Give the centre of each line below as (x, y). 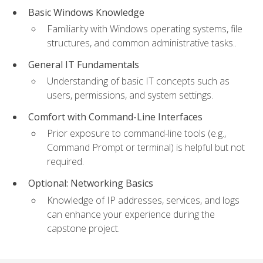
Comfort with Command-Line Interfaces (115, 117)
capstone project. (83, 228)
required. (65, 162)
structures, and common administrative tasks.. (142, 43)
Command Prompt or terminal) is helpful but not (146, 148)
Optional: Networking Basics (91, 183)
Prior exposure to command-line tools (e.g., (136, 134)
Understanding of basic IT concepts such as (138, 81)
